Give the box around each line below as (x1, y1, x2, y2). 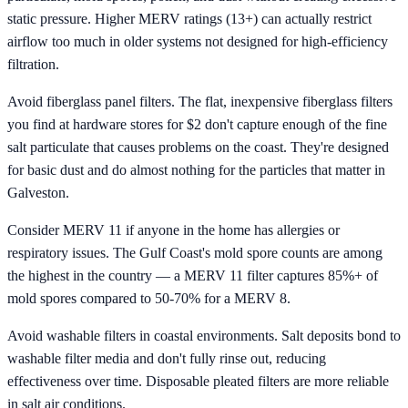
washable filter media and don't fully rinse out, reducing (7, 350, 326, 366)
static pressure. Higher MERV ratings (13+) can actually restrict (7, 10, 372, 26)
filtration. (7, 56, 59, 72)
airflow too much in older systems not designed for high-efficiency (7, 33, 388, 49)
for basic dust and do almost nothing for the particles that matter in (7, 161, 385, 178)
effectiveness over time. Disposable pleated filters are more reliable (7, 372, 389, 389)
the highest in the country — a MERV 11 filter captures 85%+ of (7, 267, 378, 283)
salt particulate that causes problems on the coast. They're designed (7, 138, 389, 155)
